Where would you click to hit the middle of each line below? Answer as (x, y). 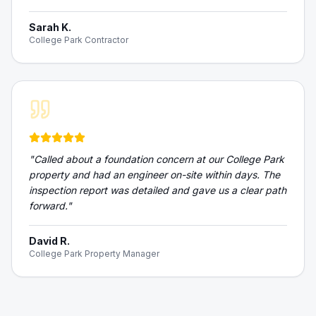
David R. (49, 241)
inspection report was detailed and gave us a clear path (158, 190)
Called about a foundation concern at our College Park (159, 159)
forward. (48, 206)
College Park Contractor (79, 40)
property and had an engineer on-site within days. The (154, 175)
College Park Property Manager (94, 254)
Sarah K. (50, 27)
